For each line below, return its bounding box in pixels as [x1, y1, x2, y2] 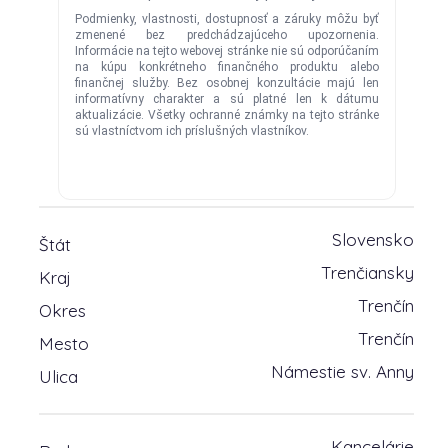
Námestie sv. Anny [271, 361, 415, 382]
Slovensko [332, 229, 415, 250]
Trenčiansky [321, 262, 415, 283]
